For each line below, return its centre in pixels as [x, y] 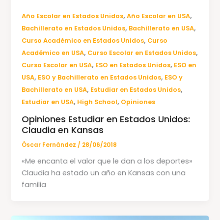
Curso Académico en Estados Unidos [83, 41]
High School [97, 102]
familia [34, 184]
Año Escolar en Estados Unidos [73, 16]
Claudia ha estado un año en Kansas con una [104, 173]
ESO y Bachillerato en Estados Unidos [100, 78]
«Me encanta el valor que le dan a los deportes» [107, 161]
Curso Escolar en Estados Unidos [142, 53]
